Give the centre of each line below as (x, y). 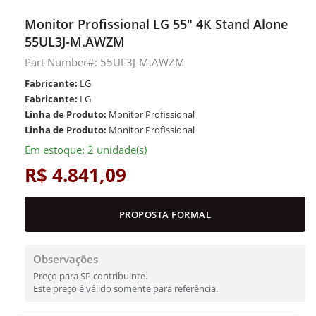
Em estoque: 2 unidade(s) (86, 150)
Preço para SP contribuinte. (90, 276)
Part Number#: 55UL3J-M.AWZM (105, 62)
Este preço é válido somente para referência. (126, 288)
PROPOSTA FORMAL (165, 214)
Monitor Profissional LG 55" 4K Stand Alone (156, 24)
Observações (66, 259)
